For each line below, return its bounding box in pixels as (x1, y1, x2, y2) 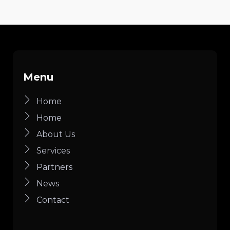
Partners (36, 162, 72, 172)
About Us (36, 129, 75, 140)
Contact (36, 195, 69, 205)
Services (36, 146, 70, 156)
